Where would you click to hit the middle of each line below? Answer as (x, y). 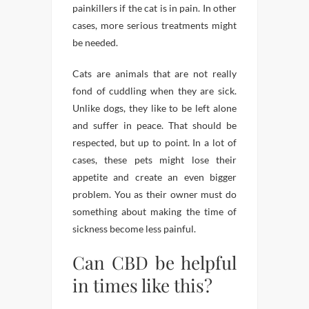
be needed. (95, 43)
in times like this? (142, 286)
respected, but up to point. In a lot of (154, 143)
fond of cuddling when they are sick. (154, 91)
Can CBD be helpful (154, 263)
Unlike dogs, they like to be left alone (154, 108)
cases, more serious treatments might (154, 26)
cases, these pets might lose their (154, 160)
